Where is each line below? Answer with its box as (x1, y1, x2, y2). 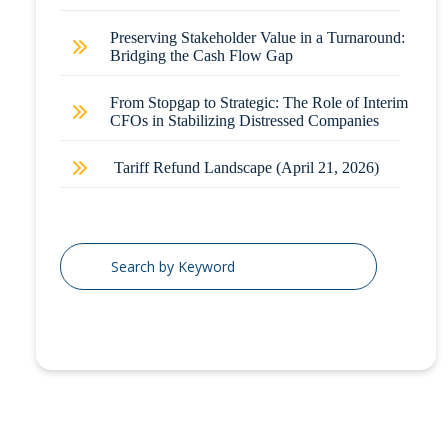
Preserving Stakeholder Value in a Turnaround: (109, 29, 405, 46)
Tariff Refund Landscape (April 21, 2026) (113, 159, 379, 176)
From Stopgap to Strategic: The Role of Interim (109, 94, 408, 111)
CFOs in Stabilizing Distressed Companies (109, 112, 379, 129)
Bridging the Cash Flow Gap (109, 47, 293, 64)
